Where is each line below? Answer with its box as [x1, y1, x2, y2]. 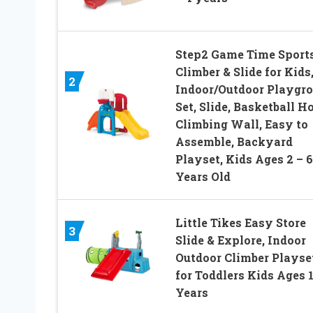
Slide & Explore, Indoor [175, 233, 306, 248]
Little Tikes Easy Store [175, 215, 306, 231]
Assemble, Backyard [175, 134, 293, 150]
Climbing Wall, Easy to [175, 117, 308, 132]
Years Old [175, 169, 231, 184]
